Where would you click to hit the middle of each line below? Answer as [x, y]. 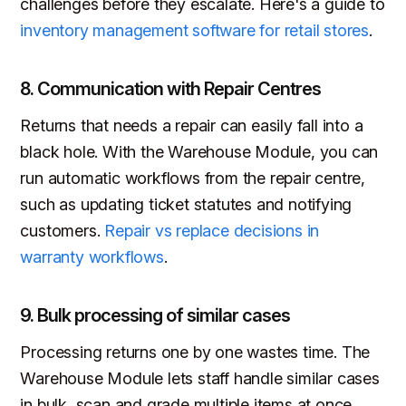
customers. [63, 230]
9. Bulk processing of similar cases [155, 315]
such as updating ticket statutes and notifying [186, 204]
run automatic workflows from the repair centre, [193, 178]
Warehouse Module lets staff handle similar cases [200, 378]
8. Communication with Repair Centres [171, 88]
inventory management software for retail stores [195, 30]
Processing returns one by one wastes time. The [195, 352]
